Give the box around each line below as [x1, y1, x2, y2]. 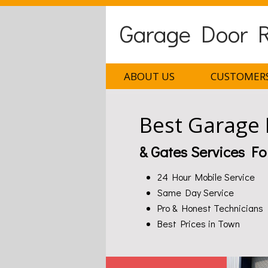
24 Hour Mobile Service [157, 170, 255, 183]
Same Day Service [157, 185, 234, 199]
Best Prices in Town [157, 217, 240, 230]
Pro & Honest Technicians [157, 201, 263, 214]
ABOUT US [124, 69, 175, 83]
